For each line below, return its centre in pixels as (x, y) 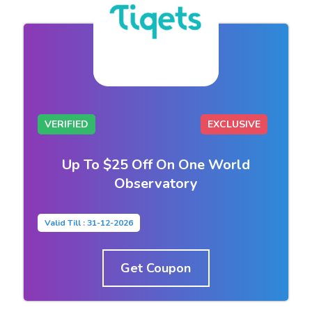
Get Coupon (156, 268)
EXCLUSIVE (234, 124)
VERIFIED (66, 124)
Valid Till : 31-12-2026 (88, 223)
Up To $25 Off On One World (156, 164)
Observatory (156, 183)
